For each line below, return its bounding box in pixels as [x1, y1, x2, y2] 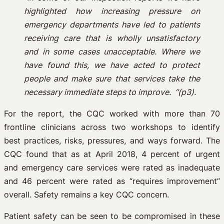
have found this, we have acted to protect [24, 60, 200, 70]
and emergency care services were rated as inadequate [4, 162, 220, 172]
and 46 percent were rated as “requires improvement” [4, 176, 220, 186]
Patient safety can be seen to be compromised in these [4, 211, 220, 221]
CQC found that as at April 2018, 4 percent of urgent [4, 149, 220, 159]
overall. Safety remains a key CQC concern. [4, 189, 169, 199]
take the [167, 73, 200, 83]
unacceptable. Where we [103, 46, 200, 56]
